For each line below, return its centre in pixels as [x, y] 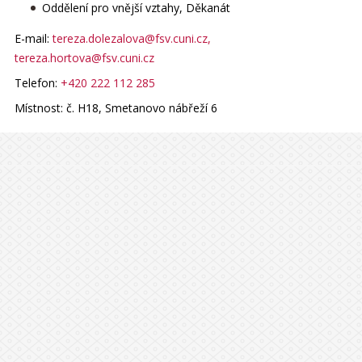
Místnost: [40, 107]
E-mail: [33, 38]
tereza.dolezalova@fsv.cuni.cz [130, 38]
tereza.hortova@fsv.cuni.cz [84, 57]
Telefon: [37, 82]
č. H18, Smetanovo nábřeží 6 [141, 107]
